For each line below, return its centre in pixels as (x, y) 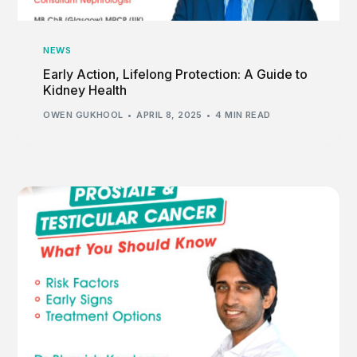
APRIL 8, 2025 (169, 115)
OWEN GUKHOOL (83, 115)
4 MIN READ (243, 115)
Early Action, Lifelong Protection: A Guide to (176, 74)
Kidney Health (85, 90)
